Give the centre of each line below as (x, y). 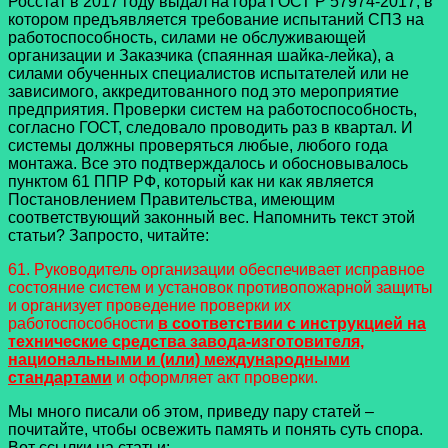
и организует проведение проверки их (149, 306)
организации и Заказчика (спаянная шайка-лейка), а (201, 56)
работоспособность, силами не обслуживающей (187, 38)
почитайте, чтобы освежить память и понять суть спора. (215, 430)
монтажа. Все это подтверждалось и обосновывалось (208, 164)
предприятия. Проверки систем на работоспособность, (212, 110)
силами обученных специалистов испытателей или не (208, 74)
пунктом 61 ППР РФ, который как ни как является (191, 182)
